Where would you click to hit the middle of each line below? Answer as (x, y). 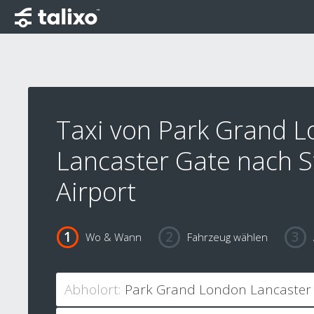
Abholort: (93, 290)
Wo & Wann (113, 237)
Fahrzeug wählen (227, 237)
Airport (96, 192)
